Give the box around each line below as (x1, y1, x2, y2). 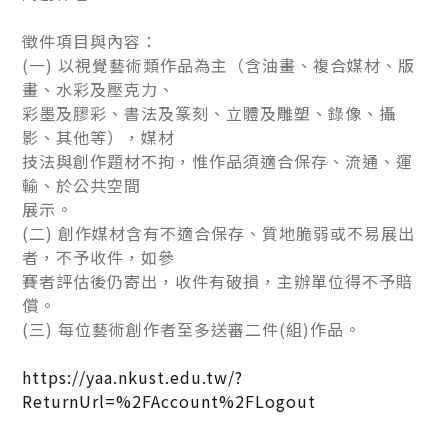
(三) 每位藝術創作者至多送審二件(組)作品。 (22, 316, 362, 341)
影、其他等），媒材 (22, 124, 176, 149)
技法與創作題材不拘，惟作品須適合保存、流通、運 (22, 148, 414, 173)
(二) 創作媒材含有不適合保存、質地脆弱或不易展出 (22, 220, 416, 245)
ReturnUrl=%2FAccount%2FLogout (22, 388, 317, 413)
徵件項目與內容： (22, 28, 159, 53)
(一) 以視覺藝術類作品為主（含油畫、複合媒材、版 (22, 52, 416, 77)
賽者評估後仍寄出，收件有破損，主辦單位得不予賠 (22, 268, 414, 293)
